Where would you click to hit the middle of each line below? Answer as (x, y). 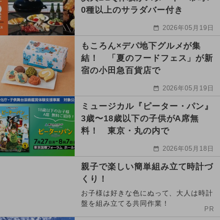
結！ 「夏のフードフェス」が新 (147, 58)
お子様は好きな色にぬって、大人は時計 (147, 193)
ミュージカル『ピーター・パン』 (147, 107)
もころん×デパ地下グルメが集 (141, 46)
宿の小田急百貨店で (121, 71)
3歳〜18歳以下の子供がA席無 (140, 119)
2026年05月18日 (188, 149)
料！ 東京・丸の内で (125, 131)
